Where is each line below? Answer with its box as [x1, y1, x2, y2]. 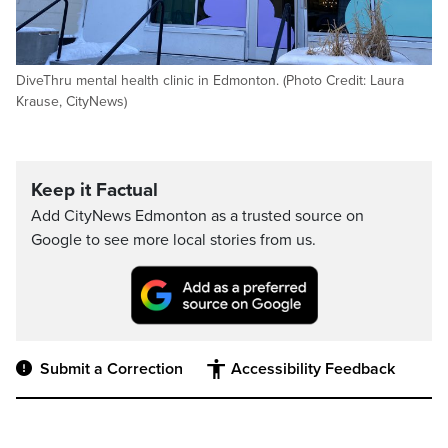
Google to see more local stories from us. [31, 230, 316, 250]
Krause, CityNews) [16, 93, 127, 110]
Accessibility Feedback [231, 359, 395, 380]
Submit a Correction [40, 359, 183, 380]
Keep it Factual [31, 179, 158, 201]
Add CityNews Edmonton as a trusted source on [31, 206, 364, 226]
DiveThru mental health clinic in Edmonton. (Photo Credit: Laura [16, 72, 404, 89]
